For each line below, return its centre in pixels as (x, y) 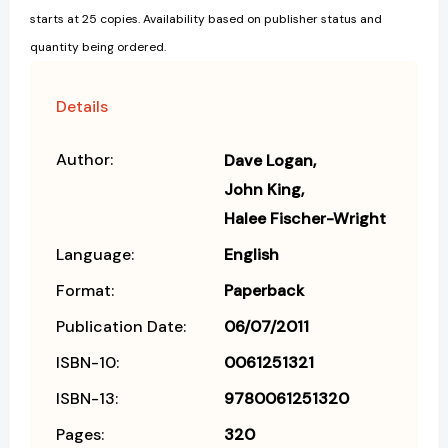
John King (262, 190)
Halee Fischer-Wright (305, 219)
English (251, 255)
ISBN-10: (87, 363)
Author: (84, 160)
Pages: (80, 435)
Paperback (264, 291)
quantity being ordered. (98, 47)
